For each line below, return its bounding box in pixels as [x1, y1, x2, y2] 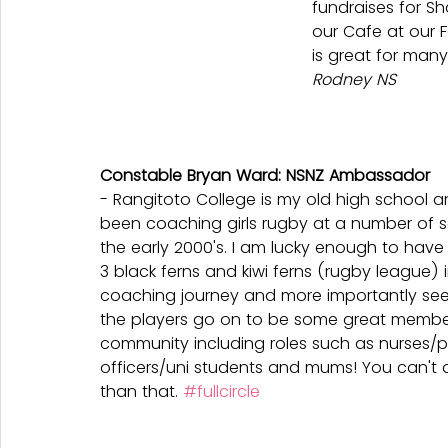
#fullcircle [183, 380, 260, 404]
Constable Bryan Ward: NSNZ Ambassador [100, 164, 430, 188]
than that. [100, 380, 183, 404]
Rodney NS [312, 68, 396, 92]
